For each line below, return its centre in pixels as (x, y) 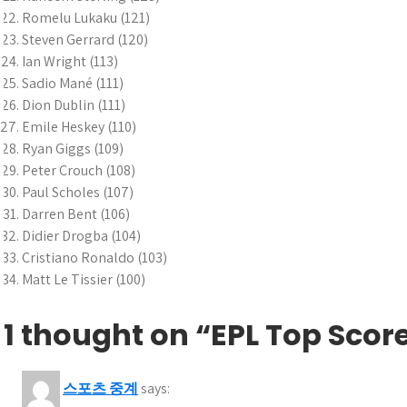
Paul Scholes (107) (78, 192)
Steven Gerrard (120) (85, 40)
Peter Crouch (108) (79, 170)
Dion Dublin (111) (74, 105)
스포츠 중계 (100, 388)
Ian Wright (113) (70, 61)
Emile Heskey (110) (79, 127)
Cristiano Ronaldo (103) (94, 258)
